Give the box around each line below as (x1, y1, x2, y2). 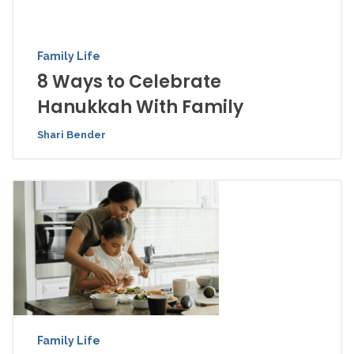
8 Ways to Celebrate (37, 70, 221, 94)
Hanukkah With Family (37, 95, 243, 119)
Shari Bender (37, 129, 106, 141)
